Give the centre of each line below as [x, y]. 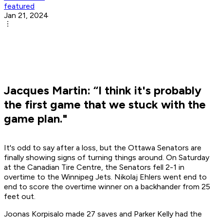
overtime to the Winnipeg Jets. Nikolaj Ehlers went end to [105, 177]
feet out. [21, 197]
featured [19, 6]
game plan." [36, 119]
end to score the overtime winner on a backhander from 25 [107, 187]
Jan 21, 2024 [26, 16]
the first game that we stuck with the [105, 105]
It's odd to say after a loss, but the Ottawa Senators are [103, 148]
